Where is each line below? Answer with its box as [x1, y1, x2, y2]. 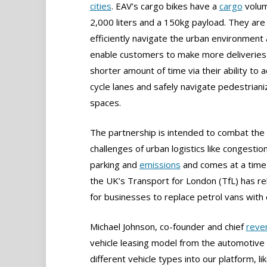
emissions [139, 159, 181, 171]
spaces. [89, 97, 121, 108]
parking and [89, 159, 139, 171]
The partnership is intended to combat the [89, 126, 265, 139]
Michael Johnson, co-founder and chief [89, 221, 246, 233]
